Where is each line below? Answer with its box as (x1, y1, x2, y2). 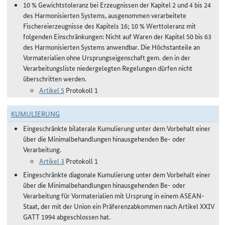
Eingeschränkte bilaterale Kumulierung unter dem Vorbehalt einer (23, 123, 210, 133)
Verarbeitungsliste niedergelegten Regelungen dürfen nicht (23, 63, 192, 73)
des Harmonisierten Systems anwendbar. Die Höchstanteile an (23, 42, 200, 52)
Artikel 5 (39, 85, 64, 95)
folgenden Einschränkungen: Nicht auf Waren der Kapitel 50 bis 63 (23, 31, 211, 41)
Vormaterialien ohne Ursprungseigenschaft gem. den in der (23, 52, 190, 62)
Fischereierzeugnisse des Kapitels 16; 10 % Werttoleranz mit (23, 21, 196, 31)
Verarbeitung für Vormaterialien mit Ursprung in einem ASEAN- (23, 190, 204, 200)
